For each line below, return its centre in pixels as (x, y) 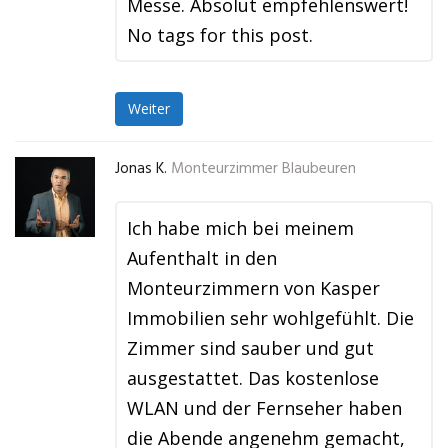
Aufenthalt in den (202, 258)
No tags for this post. (220, 35)
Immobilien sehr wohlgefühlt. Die (270, 318)
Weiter (149, 109)
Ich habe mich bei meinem (240, 228)
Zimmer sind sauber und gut (250, 348)
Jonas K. (141, 169)
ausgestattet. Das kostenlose (253, 378)
